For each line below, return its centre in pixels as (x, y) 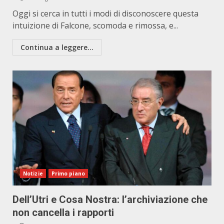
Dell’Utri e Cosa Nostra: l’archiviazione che (110, 199)
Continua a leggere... (57, 47)
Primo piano (68, 173)
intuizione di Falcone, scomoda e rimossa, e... (95, 25)
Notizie (33, 173)
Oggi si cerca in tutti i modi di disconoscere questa (105, 13)
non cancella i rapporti (63, 212)
